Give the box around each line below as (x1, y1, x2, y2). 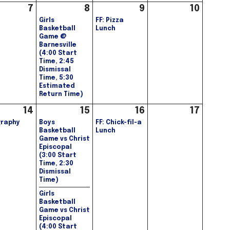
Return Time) (39, 91, 83, 98)
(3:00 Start (39, 152, 76, 159)
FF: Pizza (95, 17, 124, 24)
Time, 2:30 (39, 161, 73, 167)
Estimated (39, 83, 75, 90)
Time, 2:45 (39, 59, 74, 65)
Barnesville (39, 42, 76, 49)
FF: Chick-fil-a (95, 120, 142, 126)
